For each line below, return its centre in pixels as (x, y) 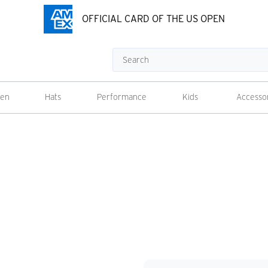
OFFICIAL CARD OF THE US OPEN (153, 19)
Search (125, 54)
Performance (122, 97)
